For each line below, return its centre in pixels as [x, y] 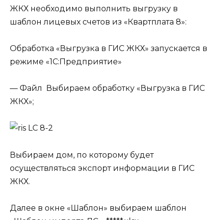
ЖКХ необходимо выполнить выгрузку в [94, 8]
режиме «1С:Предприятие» [66, 61]
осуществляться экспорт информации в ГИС [102, 168]
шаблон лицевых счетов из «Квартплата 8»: [98, 22]
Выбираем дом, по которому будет [82, 155]
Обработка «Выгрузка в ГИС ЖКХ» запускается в [109, 48]
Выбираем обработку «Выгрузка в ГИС [125, 88]
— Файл [28, 88]
